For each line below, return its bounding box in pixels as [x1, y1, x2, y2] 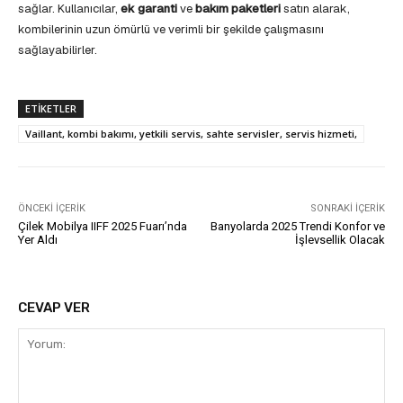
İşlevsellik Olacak [294, 233, 385, 247]
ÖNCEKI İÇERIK [18, 202, 85, 215]
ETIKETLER [25, 102, 76, 116]
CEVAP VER [18, 300, 90, 317]
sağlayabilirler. [18, 42, 97, 58]
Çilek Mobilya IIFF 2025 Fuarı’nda [18, 219, 187, 234]
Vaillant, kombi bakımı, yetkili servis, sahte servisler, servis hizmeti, [25, 127, 357, 141]
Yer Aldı [18, 233, 58, 247]
